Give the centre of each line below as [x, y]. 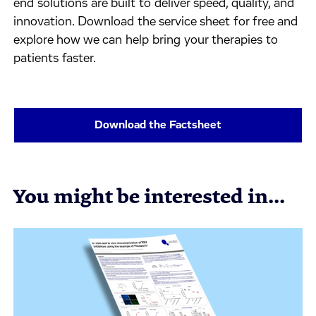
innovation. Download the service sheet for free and [156, 22]
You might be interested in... [150, 196]
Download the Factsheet [158, 125]
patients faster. [55, 59]
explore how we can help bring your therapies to [146, 40]
